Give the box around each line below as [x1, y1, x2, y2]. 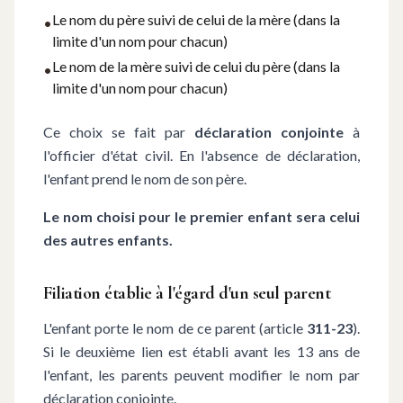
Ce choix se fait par [43, 123, 194, 140]
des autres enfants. [43, 231, 173, 248]
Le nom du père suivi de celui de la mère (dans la [52, 11, 340, 28]
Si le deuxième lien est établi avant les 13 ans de [43, 343, 360, 360]
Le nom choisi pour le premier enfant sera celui [43, 208, 360, 225]
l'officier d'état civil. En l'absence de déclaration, [43, 147, 360, 164]
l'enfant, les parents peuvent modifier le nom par [43, 366, 360, 383]
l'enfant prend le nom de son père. [43, 170, 246, 187]
